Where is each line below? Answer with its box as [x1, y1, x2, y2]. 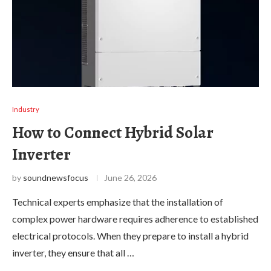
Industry [12, 105, 39, 113]
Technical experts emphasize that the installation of [12, 195, 223, 207]
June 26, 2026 [104, 172, 157, 183]
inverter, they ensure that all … [12, 246, 134, 258]
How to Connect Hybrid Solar [12, 121, 214, 143]
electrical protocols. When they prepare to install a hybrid [12, 229, 249, 241]
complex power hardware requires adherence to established [12, 212, 258, 224]
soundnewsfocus [23, 172, 88, 183]
